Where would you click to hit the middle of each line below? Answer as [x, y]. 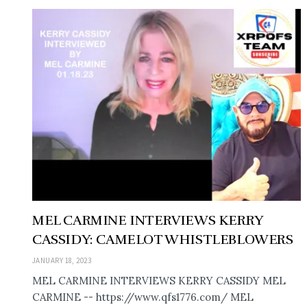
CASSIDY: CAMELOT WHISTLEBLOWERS [163, 239]
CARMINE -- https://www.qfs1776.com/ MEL [143, 297]
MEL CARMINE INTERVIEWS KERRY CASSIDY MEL [159, 280]
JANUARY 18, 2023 [62, 260]
